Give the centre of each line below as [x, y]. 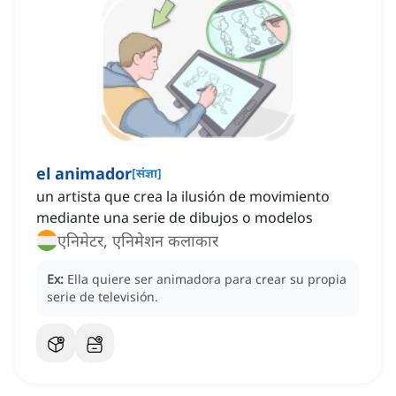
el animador [84, 174]
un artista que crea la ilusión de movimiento [183, 197]
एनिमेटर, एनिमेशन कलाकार [138, 241]
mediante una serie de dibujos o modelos [175, 218]
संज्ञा [147, 173]
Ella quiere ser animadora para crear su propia [207, 279]
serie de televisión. [103, 297]
